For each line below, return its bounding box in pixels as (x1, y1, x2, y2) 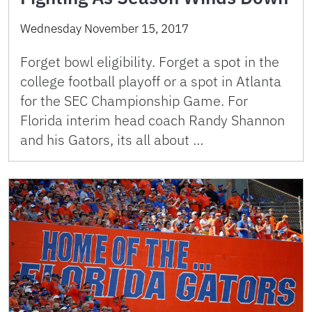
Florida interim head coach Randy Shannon (20, 110, 285, 130)
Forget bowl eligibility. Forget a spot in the (20, 52, 279, 71)
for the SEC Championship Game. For (20, 91, 248, 110)
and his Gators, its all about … (20, 130, 203, 149)
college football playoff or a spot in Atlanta (20, 71, 281, 91)
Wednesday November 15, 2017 (20, 20, 189, 36)
